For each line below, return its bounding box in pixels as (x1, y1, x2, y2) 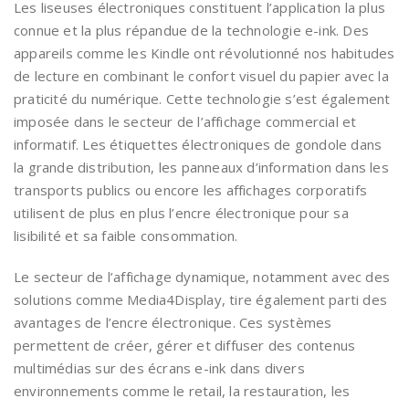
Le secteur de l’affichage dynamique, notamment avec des (14, 267, 391, 287)
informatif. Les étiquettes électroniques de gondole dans (14, 135, 383, 154)
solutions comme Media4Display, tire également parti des (14, 290, 388, 309)
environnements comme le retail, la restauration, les (14, 382, 351, 401)
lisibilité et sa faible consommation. (14, 226, 238, 246)
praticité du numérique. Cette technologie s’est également (14, 89, 391, 109)
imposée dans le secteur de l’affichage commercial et (14, 112, 357, 131)
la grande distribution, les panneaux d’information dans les (14, 158, 389, 177)
